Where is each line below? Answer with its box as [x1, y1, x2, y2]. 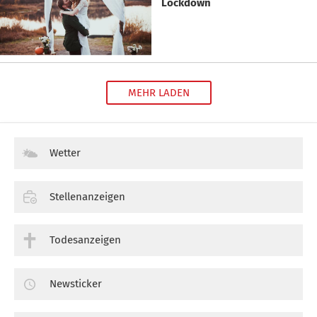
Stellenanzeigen [50, 190, 125, 203]
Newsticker [50, 277, 102, 291]
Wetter [50, 146, 81, 159]
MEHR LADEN [127, 86, 190, 99]
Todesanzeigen [50, 234, 121, 247]
